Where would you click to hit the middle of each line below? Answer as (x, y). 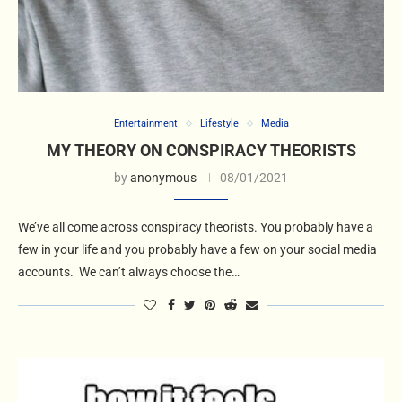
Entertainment (145, 124)
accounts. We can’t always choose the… (129, 272)
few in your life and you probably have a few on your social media (197, 250)
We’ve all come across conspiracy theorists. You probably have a (196, 227)
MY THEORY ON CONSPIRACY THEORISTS (201, 151)
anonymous (163, 178)
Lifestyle (219, 124)
